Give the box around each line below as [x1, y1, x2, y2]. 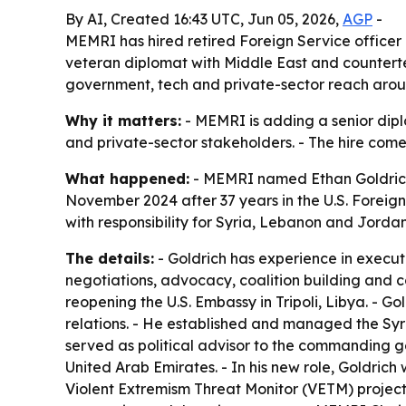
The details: [65, 248, 154, 267]
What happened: [65, 169, 189, 188]
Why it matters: [65, 111, 181, 130]
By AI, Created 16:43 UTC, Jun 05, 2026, [65, 9, 343, 28]
